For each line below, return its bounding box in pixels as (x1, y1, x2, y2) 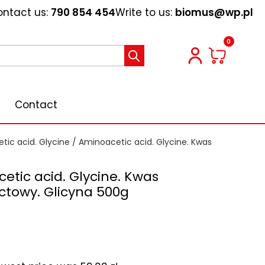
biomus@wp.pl (175, 5, 253, 20)
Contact (15, 97, 57, 112)
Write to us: (115, 5, 172, 20)
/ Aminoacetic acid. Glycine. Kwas (70, 135, 212, 148)
